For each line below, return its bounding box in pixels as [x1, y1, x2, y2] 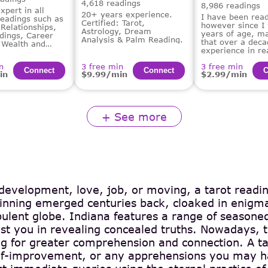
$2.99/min [201, 69, 247, 79]
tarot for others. [201, 54, 266, 63]
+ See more [101, 109, 167, 123]
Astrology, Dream [81, 26, 151, 36]
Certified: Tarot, [81, 17, 145, 28]
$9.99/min [81, 69, 127, 79]
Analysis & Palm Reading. [81, 34, 183, 44]
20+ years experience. [81, 9, 172, 19]
